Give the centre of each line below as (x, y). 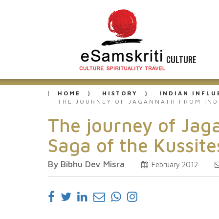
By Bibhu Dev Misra (86, 164)
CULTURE (181, 59)
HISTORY (120, 93)
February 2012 (174, 164)
